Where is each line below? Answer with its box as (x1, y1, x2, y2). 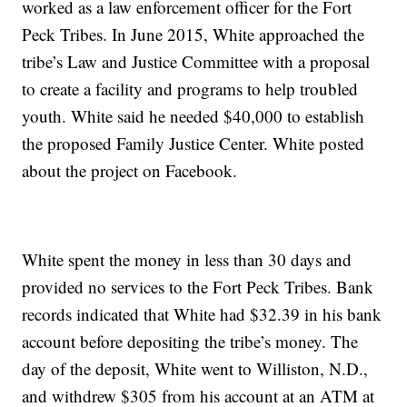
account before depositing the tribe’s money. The (22, 330, 359, 352)
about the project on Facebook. (22, 159, 238, 182)
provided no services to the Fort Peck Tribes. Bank (22, 275, 374, 298)
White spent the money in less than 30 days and (22, 248, 352, 271)
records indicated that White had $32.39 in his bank (22, 303, 382, 325)
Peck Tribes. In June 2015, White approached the (22, 23, 365, 45)
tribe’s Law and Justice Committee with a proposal (22, 50, 371, 73)
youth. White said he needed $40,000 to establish (22, 104, 365, 127)
